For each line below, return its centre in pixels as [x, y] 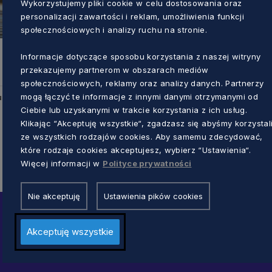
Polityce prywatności [147, 163]
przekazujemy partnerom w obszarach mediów [115, 69]
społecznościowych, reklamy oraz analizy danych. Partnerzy [142, 83]
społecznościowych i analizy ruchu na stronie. [114, 29]
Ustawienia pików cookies [153, 195]
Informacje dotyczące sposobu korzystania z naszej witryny [141, 56]
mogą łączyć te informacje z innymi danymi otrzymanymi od [140, 96]
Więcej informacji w [62, 163]
